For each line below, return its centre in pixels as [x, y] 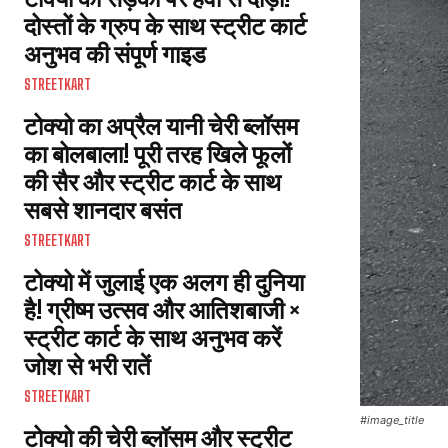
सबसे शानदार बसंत [103, 209]
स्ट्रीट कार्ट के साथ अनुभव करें [152, 337]
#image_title [392, 420]
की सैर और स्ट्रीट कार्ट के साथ [152, 181]
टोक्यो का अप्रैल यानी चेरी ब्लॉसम [161, 125]
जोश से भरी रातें [87, 365]
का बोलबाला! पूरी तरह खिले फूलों [157, 153]
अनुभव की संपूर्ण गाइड [115, 53]
